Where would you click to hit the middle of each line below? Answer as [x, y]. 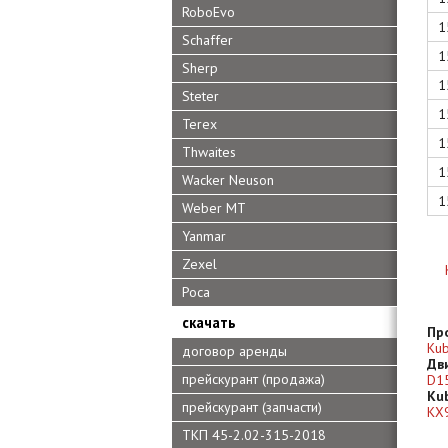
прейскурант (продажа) [253, 379]
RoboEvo [208, 12]
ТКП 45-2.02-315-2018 [254, 435]
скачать [209, 322]
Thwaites [209, 152]
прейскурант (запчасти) [252, 407]
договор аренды [234, 351]
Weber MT [214, 208]
